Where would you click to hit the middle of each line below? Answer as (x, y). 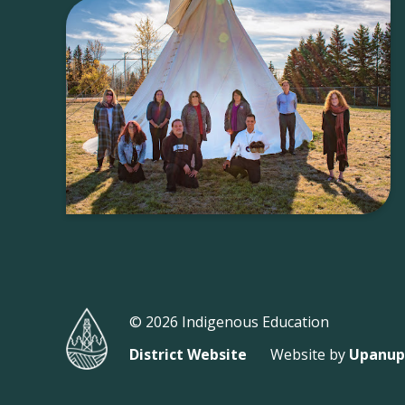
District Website (188, 354)
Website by (309, 354)
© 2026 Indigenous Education (229, 321)
